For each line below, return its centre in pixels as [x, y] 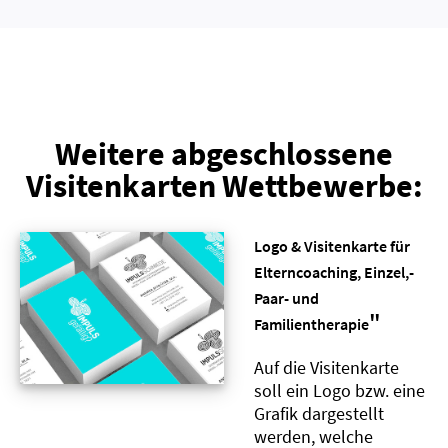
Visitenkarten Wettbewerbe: [224, 185]
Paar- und [286, 297]
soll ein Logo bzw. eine [339, 390]
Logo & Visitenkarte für [332, 245]
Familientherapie [311, 323]
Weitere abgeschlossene [224, 153]
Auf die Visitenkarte [326, 367]
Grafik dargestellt [319, 413]
